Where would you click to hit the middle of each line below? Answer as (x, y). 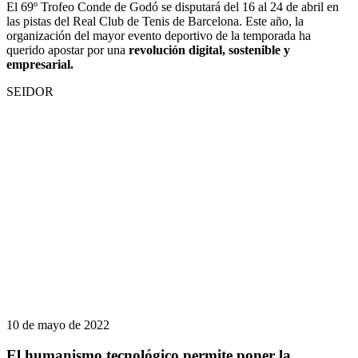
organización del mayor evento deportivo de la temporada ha (159, 35)
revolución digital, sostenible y (209, 50)
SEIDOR (30, 91)
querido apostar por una (68, 50)
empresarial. (40, 64)
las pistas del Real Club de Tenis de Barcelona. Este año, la (155, 21)
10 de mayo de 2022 (58, 324)
